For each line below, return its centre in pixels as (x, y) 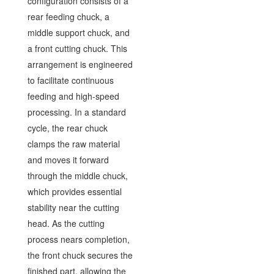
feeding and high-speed (73, 96)
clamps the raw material (73, 144)
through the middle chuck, (77, 176)
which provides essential (74, 191)
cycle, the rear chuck (67, 128)
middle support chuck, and (78, 32)
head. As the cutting (66, 223)
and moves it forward (68, 160)
